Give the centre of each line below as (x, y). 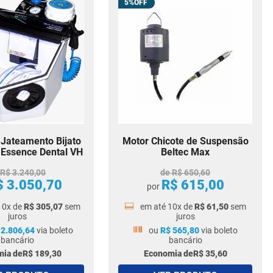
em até (154, 207)
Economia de (168, 253)
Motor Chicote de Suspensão (185, 141)
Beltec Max (185, 152)
